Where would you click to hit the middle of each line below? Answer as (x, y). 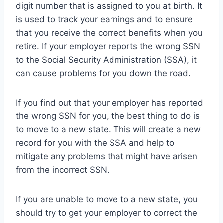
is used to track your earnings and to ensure (104, 19)
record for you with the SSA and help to (95, 143)
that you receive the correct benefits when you (109, 33)
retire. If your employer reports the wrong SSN (108, 46)
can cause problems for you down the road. (103, 73)
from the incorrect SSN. (63, 169)
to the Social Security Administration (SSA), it (106, 59)
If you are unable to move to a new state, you (107, 199)
